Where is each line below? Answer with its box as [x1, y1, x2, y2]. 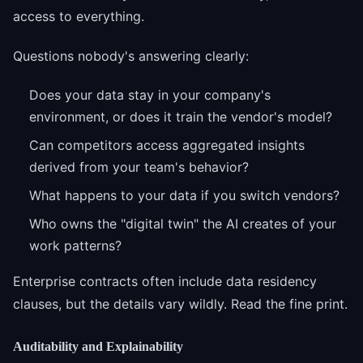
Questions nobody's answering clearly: [13, 48, 249, 65]
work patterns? [29, 237, 122, 254]
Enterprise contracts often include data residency [13, 272, 317, 289]
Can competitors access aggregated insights [29, 136, 305, 153]
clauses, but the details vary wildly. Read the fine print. [13, 295, 348, 312]
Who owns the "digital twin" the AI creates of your [29, 215, 336, 232]
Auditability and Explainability [13, 339, 183, 353]
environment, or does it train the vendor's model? [29, 108, 332, 125]
